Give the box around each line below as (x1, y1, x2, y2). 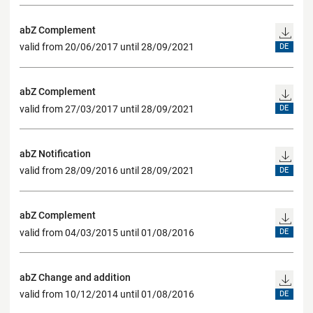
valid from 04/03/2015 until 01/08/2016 (20, 226, 194, 238)
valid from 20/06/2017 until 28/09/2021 (20, 41, 194, 53)
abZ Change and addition (20, 271, 131, 283)
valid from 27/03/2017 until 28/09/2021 (20, 103, 194, 115)
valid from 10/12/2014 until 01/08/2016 (20, 289, 194, 300)
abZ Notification (20, 147, 91, 159)
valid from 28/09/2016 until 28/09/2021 (20, 165, 194, 177)
